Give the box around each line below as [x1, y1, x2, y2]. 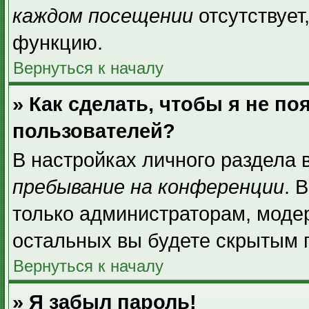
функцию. [12, 32, 103, 54]
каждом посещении [12, 5, 193, 27]
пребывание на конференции [12, 176, 284, 198]
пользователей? [12, 120, 175, 142]
